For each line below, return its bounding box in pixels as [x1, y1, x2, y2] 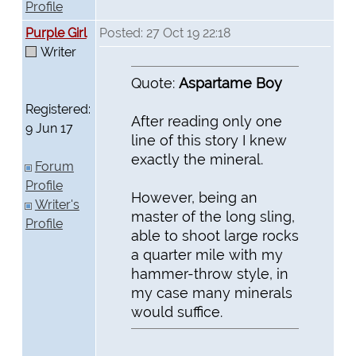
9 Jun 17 [25, 121, 73, 137]
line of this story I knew [130, 131, 287, 149]
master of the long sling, [130, 207, 295, 225]
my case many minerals [130, 284, 292, 301]
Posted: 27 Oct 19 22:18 [99, 25, 230, 41]
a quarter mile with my [130, 246, 283, 263]
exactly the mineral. [130, 150, 263, 168]
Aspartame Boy [178, 74, 282, 91]
